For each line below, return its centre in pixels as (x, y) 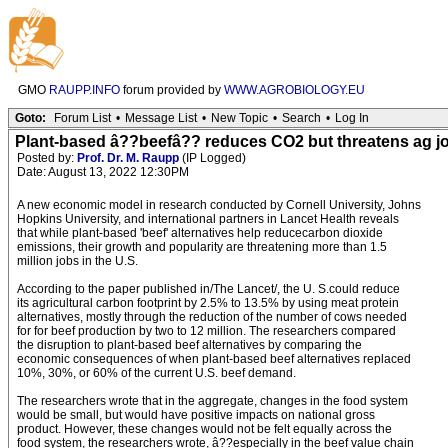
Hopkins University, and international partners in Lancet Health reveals (208, 219)
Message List (161, 118)
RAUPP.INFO (84, 90)
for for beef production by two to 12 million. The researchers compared (206, 331)
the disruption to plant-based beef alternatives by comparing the (189, 345)
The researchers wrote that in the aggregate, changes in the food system (212, 401)
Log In (352, 118)
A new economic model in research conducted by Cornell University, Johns (219, 205)
